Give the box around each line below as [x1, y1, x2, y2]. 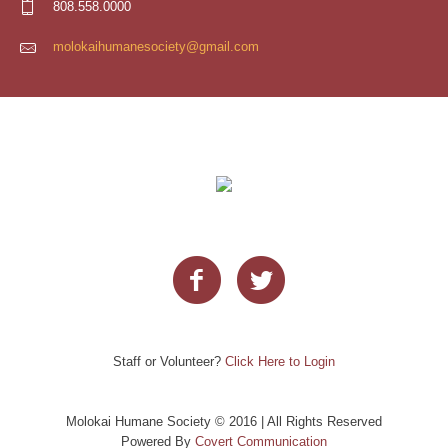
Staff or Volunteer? [113, 354, 225, 370]
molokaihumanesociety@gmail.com [53, 38, 260, 54]
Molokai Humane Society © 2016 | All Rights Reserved [66, 414, 382, 430]
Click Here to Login [225, 354, 335, 370]
